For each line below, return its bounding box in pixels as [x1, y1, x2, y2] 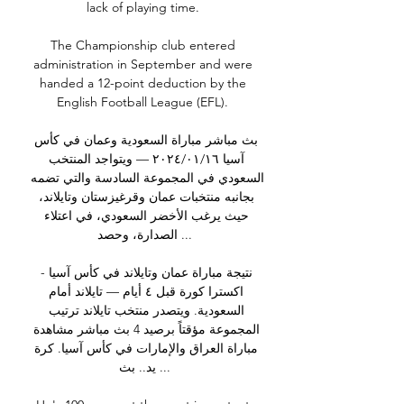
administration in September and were [32, 56, 252, 73]
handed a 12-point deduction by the [39, 75, 246, 92]
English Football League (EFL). [57, 94, 232, 111]
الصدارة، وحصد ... [96, 226, 178, 243]
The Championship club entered [50, 37, 235, 54]
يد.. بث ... [118, 359, 156, 376]
